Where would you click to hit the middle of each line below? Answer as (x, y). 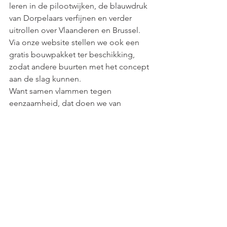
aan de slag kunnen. (45, 79)
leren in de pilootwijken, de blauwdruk (79, 6)
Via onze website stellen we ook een (75, 42)
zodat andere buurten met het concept (80, 67)
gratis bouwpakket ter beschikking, (73, 54)
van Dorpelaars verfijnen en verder (71, 18)
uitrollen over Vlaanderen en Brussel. (76, 30)
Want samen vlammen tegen (61, 91)
